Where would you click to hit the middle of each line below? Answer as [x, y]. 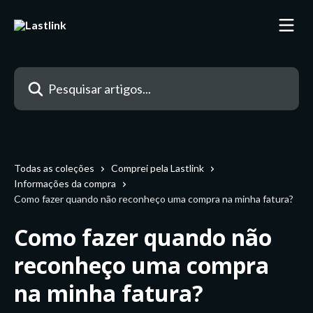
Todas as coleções [54, 168]
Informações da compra [65, 183]
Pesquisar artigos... [58, 75]
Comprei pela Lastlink [158, 168]
